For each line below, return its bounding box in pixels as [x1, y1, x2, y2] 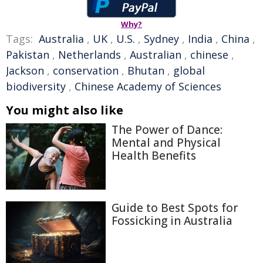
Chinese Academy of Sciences [75, 79, 221, 93]
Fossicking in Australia [112, 213, 232, 229]
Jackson [6, 63, 44, 77]
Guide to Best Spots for [112, 200, 238, 216]
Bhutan [127, 63, 164, 77]
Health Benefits [112, 148, 196, 163]
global [173, 63, 205, 77]
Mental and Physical [112, 135, 221, 150]
